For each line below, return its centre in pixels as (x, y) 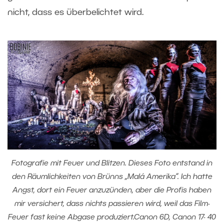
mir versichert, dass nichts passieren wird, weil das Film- (112, 204)
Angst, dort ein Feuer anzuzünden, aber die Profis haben (112, 190)
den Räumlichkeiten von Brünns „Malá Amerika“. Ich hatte (112, 177)
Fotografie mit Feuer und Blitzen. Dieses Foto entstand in (112, 163)
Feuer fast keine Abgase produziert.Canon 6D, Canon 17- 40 (112, 217)
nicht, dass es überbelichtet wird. (75, 13)
